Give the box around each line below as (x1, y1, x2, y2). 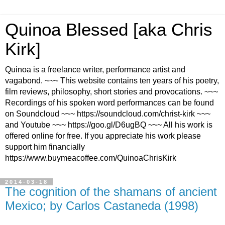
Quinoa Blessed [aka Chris (5, 20, 212, 39)
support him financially (5, 143, 85, 151)
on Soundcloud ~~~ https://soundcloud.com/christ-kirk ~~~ (5, 109, 210, 118)
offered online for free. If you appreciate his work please (5, 132, 201, 140)
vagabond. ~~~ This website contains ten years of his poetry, (5, 76, 219, 85)
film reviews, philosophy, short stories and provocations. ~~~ (5, 87, 218, 96)
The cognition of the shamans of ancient (5, 185, 217, 198)
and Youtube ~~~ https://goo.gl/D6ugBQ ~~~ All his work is (5, 121, 212, 129)
